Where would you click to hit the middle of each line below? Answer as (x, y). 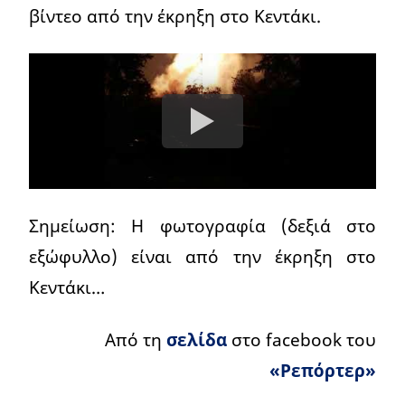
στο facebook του (301, 340)
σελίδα (197, 340)
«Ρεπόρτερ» (323, 371)
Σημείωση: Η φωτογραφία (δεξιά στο (202, 226)
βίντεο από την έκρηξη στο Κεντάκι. (175, 16)
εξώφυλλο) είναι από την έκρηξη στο (202, 257)
